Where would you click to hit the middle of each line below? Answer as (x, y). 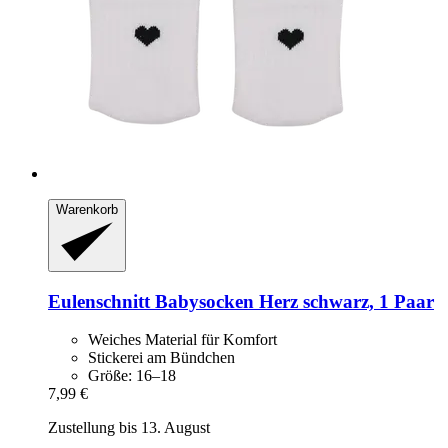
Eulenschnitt (99, 301)
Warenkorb (87, 210)
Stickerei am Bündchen (161, 358)
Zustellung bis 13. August (129, 428)
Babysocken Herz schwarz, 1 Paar (292, 301)
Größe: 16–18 (132, 376)
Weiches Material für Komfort (182, 340)
